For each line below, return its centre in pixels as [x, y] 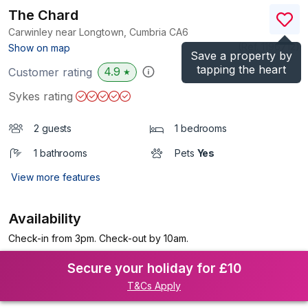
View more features [56, 177]
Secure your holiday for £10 [154, 268]
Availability [45, 219]
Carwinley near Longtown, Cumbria [89, 32]
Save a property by [241, 56]
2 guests [53, 128]
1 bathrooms [60, 153]
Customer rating [50, 72]
